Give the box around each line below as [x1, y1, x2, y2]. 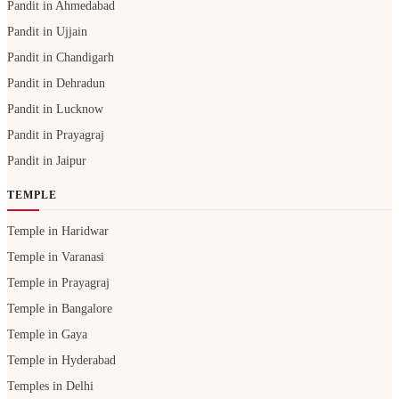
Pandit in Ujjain [7, 25, 87, 39]
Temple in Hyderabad [7, 354, 116, 368]
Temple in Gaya [7, 328, 87, 342]
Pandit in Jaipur [7, 154, 86, 168]
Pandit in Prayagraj [7, 128, 104, 142]
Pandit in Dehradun [7, 77, 105, 91]
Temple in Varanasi [7, 250, 104, 265]
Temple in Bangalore [7, 302, 112, 316]
